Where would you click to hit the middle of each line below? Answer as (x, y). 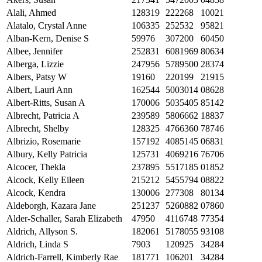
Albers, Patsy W (37, 77)
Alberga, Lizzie (35, 64)
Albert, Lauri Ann (39, 90)
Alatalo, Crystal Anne (46, 26)
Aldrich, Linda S (37, 244)
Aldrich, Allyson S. (42, 232)
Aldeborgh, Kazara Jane (51, 206)
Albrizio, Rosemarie (44, 142)
